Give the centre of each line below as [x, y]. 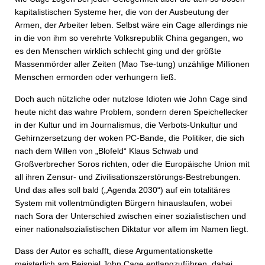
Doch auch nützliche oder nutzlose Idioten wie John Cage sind [131, 99]
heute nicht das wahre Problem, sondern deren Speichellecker [131, 112]
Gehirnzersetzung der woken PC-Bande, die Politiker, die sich [130, 138]
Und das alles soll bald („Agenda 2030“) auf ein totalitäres [122, 190]
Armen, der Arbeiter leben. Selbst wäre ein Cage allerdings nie [131, 25]
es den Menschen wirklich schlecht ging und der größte [118, 51]
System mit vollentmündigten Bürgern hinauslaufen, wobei [123, 203]
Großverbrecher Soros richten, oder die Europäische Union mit [132, 164]
